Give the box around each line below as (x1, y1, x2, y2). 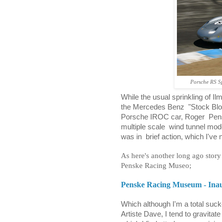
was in (121, 132, 142, 141)
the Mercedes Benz (121, 103, 184, 111)
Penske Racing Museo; (121, 161, 191, 169)
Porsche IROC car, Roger (121, 112, 205, 121)
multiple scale (121, 122, 165, 131)
